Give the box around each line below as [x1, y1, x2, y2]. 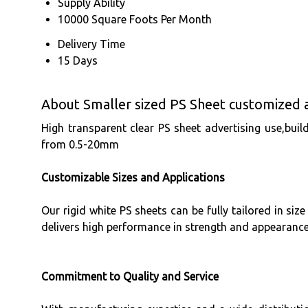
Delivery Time [58, 37, 125, 50]
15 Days [58, 54, 98, 67]
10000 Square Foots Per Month [58, 12, 212, 25]
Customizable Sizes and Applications [41, 170, 225, 184]
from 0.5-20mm [41, 137, 119, 151]
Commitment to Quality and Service [41, 269, 219, 283]
